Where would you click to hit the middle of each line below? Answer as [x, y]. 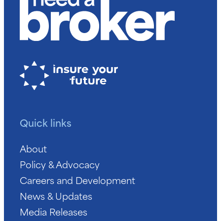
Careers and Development [77, 180]
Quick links [46, 122]
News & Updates [56, 196]
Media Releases [54, 212]
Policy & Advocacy [60, 164]
